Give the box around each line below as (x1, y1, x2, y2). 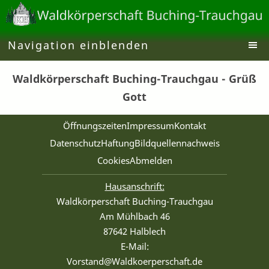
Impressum (127, 119, 174, 131)
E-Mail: (120, 240, 149, 252)
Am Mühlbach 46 (99, 210, 170, 222)
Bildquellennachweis (134, 136, 220, 149)
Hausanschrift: (104, 180, 165, 192)
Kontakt (174, 119, 206, 131)
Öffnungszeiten (63, 119, 127, 131)
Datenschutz (49, 136, 101, 149)
